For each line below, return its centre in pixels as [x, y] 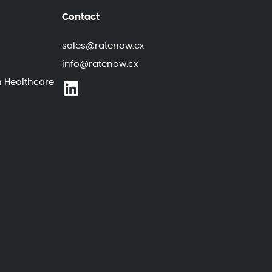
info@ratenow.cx [100, 64]
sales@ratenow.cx [103, 46]
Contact [80, 17]
